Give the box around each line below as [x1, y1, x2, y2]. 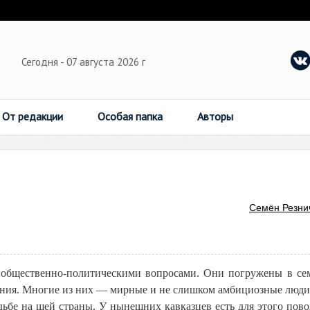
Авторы [197, 109, 233, 123]
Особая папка [98, 109, 163, 123]
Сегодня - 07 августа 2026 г [21, 55, 148, 69]
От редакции [2, 109, 63, 123]
